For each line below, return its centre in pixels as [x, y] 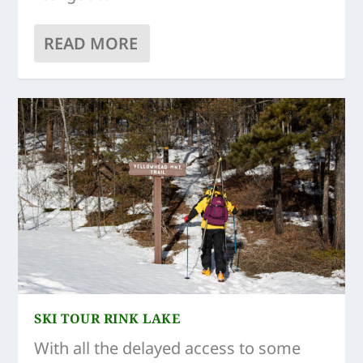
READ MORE [91, 43]
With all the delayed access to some [168, 348]
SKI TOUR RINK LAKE [107, 318]
